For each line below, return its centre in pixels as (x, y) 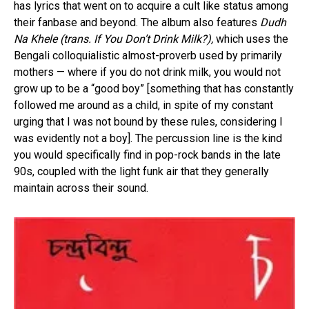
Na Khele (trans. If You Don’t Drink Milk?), (115, 39)
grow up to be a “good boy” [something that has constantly (154, 88)
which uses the (252, 39)
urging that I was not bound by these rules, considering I (148, 121)
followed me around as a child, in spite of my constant (143, 105)
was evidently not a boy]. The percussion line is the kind (148, 138)
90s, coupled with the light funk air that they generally (141, 171)
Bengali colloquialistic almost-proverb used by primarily (148, 55)
